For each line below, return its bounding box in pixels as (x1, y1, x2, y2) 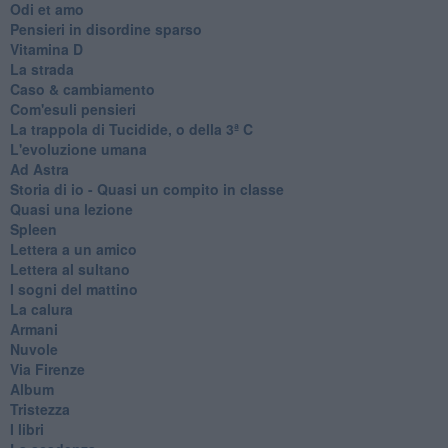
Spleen (9, 218, 57, 239)
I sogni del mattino (9, 278, 138, 299)
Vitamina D (9, 38, 83, 59)
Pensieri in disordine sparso (9, 18, 202, 39)
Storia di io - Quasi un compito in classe (9, 178, 284, 199)
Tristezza (9, 398, 70, 419)
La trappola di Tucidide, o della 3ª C (9, 118, 253, 139)
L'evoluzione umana (9, 138, 147, 159)
